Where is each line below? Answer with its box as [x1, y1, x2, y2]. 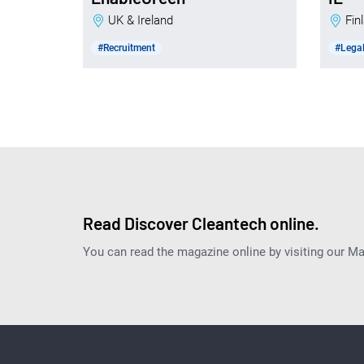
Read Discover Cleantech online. [83, 213, 319, 234]
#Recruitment [97, 42, 155, 54]
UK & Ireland [116, 13, 173, 28]
